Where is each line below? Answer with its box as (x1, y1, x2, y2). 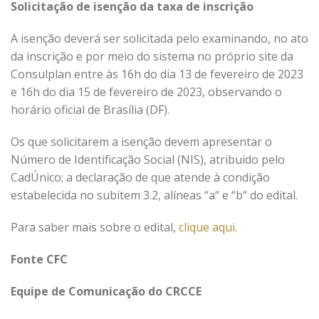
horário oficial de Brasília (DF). (11, 102, 169, 117)
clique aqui (179, 219, 235, 235)
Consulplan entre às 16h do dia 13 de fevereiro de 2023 (11, 66, 303, 82)
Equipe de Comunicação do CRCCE (11, 283, 202, 299)
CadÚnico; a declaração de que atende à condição (11, 169, 270, 185)
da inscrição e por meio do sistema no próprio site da (11, 48, 293, 64)
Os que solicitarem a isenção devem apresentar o (11, 134, 272, 150)
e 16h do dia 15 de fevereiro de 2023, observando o (11, 84, 282, 100)
